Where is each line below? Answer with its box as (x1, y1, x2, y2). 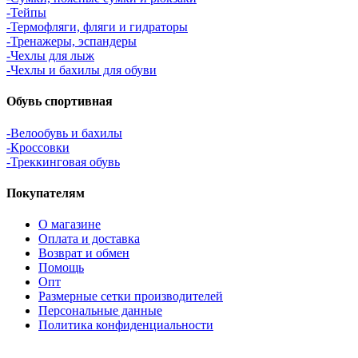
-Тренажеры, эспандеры (6, 34, 137, 49)
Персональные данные (38, 304, 162, 318)
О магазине (38, 217, 101, 232)
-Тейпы (6, 6, 46, 20)
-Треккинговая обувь (6, 154, 120, 169)
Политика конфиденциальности (38, 318, 213, 332)
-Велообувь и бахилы (6, 125, 122, 140)
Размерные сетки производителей (38, 289, 223, 304)
